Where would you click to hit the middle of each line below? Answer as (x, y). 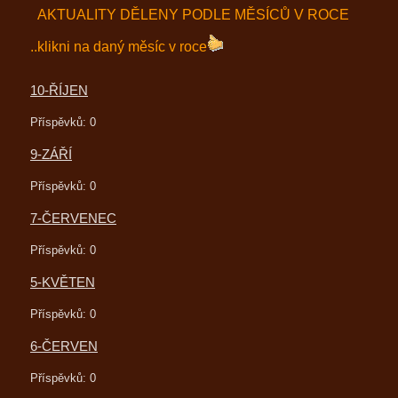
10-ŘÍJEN (59, 90)
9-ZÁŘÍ (51, 154)
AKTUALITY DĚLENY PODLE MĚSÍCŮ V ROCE (193, 15)
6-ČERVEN (64, 346)
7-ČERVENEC (73, 218)
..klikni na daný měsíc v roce (119, 47)
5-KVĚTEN (63, 282)
